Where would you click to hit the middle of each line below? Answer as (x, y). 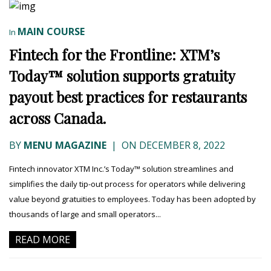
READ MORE (43, 239)
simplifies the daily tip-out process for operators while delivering (127, 184)
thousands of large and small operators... (85, 214)
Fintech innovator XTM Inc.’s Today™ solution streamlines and (121, 168)
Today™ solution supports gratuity (122, 75)
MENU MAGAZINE (65, 145)
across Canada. (57, 118)
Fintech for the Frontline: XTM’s (114, 54)
